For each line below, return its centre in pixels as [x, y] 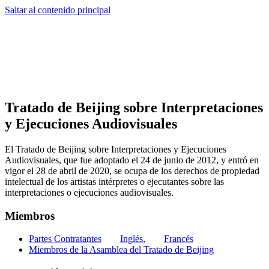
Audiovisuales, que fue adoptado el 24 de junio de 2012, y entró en [132, 160]
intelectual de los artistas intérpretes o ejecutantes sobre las [114, 181]
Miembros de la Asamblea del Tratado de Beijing [121, 250]
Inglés [131, 239]
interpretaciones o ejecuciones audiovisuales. [89, 192]
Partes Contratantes [65, 239]
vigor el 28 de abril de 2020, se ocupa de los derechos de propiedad [132, 171]
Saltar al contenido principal [58, 10]
